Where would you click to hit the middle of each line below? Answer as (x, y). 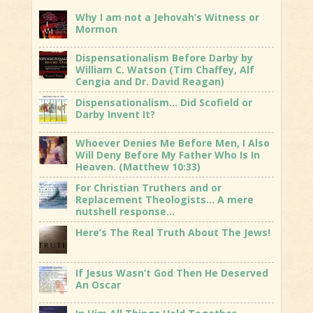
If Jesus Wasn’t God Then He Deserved (172, 272)
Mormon (96, 29)
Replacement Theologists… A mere (164, 199)
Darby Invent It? (115, 115)
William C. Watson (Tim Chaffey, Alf (165, 70)
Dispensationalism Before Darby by (164, 58)
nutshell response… (125, 211)
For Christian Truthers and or (148, 187)
